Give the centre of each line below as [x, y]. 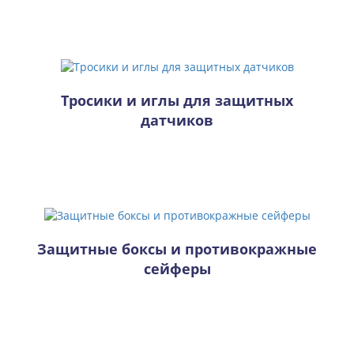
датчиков [177, 120]
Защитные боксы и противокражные [177, 249]
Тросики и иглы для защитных [177, 100]
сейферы [177, 268]
